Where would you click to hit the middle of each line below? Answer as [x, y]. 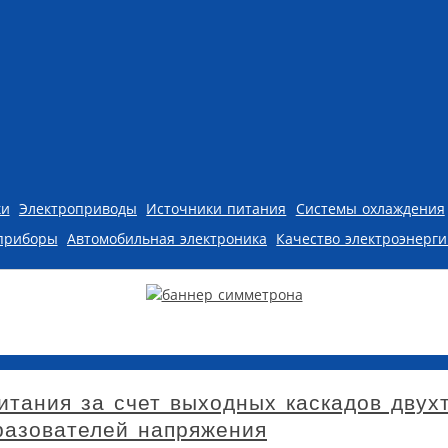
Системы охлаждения [370, 208]
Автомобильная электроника [166, 238]
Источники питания [216, 208]
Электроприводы [77, 208]
